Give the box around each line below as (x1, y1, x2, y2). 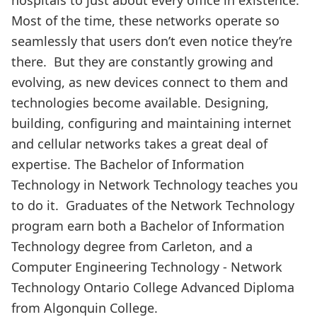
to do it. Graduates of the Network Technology (11, 196, 294, 214)
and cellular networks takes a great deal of (11, 134, 267, 152)
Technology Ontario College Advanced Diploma (11, 278, 294, 296)
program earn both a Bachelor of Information (11, 217, 284, 234)
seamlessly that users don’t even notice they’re (11, 32, 292, 50)
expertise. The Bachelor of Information (11, 155, 244, 173)
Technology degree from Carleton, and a (11, 237, 253, 255)
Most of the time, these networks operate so (11, 11, 279, 29)
